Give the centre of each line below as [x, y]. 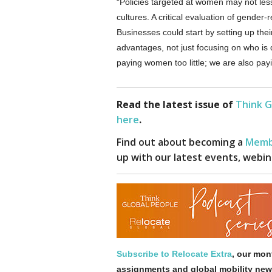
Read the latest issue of [176, 104]
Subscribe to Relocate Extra [174, 254]
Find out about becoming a [181, 142]
